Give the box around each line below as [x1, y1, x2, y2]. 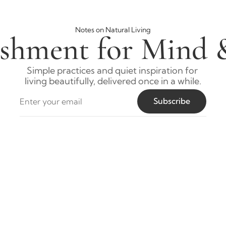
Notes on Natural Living [75, 25, 151, 34]
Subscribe [153, 96, 190, 106]
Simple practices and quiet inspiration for [26, 64, 198, 76]
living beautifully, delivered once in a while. [25, 75, 201, 87]
